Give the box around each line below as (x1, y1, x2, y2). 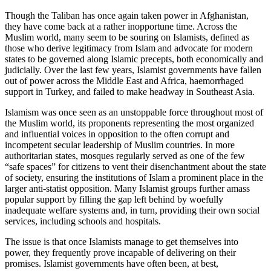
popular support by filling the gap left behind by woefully (5, 194, 223, 205)
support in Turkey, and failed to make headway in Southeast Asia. (5, 87, 255, 97)
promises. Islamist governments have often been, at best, (5, 258, 218, 269)
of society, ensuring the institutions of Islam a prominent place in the (5, 172, 263, 183)
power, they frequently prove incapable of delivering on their (5, 247, 236, 258)
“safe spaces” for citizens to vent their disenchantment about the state (5, 162, 266, 172)
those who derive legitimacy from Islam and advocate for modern (5, 43, 253, 54)
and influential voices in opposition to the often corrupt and (5, 129, 229, 140)
